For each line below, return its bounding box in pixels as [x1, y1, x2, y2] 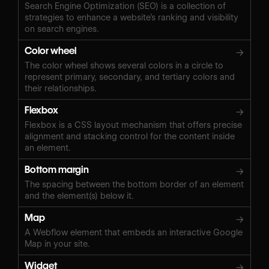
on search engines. [25, 23, 99, 34]
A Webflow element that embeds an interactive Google [25, 227, 243, 237]
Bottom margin [25, 163, 89, 175]
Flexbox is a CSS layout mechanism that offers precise [25, 119, 242, 130]
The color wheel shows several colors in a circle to [25, 60, 223, 70]
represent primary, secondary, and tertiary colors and [25, 71, 235, 82]
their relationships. [25, 83, 97, 93]
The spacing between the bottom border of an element [25, 179, 244, 189]
